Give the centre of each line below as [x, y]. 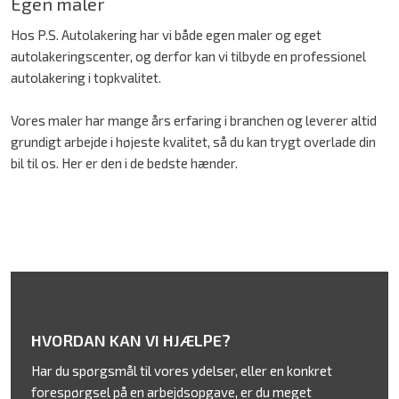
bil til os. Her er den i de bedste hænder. [125, 163]
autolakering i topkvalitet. [85, 77]
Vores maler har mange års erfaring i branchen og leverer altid [193, 120]
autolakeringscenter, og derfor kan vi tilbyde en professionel [188, 56]
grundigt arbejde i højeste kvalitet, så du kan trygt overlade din [193, 141]
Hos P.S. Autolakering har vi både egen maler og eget [166, 34]
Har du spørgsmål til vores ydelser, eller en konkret [181, 371]
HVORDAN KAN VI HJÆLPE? [130, 340]
